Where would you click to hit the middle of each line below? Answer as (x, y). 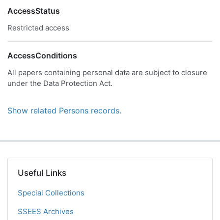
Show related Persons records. (64, 110)
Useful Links (42, 173)
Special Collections (51, 193)
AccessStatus (34, 11)
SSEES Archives (46, 211)
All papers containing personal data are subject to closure (107, 72)
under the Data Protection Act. (60, 83)
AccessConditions (42, 55)
